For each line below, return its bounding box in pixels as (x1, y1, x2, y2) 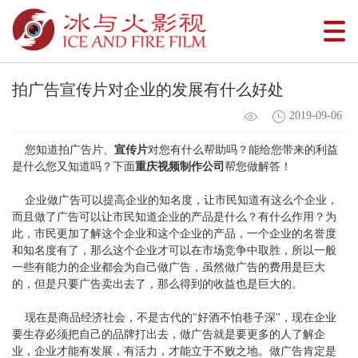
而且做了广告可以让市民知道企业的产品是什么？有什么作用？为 (12, 210, 336, 223)
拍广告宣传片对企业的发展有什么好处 (12, 80, 284, 98)
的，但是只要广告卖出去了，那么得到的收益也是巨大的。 (12, 277, 303, 290)
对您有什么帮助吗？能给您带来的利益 (148, 143, 338, 156)
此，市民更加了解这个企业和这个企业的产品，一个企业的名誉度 (12, 227, 336, 240)
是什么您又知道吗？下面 (12, 160, 135, 173)
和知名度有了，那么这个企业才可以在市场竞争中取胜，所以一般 (12, 244, 336, 257)
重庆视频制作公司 (135, 160, 225, 173)
